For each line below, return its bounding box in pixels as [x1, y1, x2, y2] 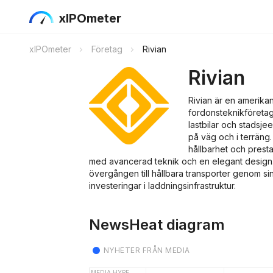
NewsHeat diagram [89, 216, 225, 233]
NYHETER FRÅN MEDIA [104, 246, 190, 255]
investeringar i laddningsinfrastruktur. [89, 180, 236, 191]
